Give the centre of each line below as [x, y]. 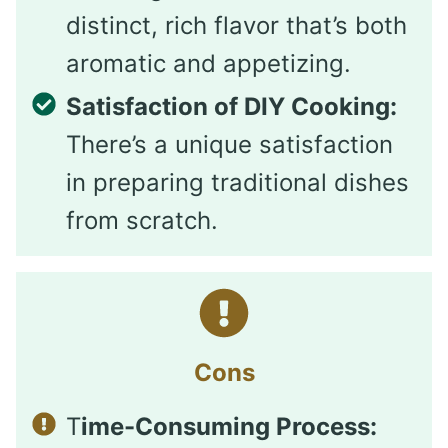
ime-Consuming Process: [229, 427]
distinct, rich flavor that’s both [236, 26]
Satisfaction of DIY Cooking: [231, 107]
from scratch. [142, 221]
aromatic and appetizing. [208, 64]
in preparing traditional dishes [237, 183]
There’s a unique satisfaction [229, 145]
